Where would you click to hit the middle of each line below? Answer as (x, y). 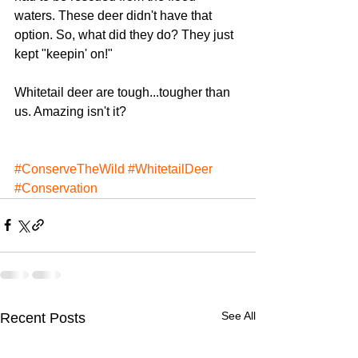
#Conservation (56, 188)
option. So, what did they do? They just (125, 34)
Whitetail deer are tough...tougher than (124, 92)
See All (239, 315)
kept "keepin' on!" (64, 54)
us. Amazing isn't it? (70, 111)
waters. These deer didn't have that (115, 15)
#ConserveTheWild (70, 169)
